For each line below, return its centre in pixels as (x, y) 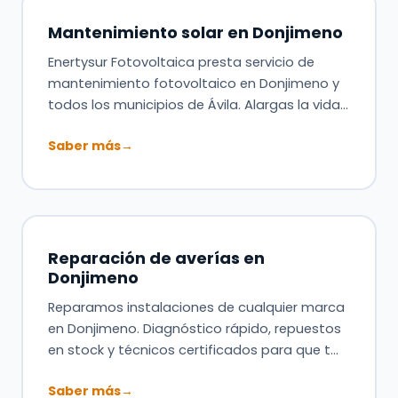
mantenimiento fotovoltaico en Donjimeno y (193, 83)
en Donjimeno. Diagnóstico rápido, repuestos (194, 328)
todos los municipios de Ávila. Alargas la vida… (198, 104)
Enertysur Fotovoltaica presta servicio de (181, 62)
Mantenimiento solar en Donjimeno (195, 32)
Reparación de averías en (156, 258)
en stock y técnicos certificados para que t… (193, 350)
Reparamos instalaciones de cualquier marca (196, 307)
